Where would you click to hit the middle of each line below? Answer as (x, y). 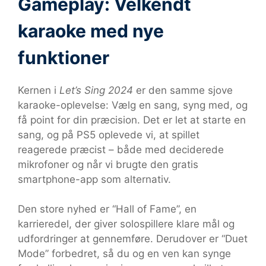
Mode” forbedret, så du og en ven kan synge (124, 254)
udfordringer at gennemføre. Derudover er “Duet (133, 239)
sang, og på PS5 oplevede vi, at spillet (109, 134)
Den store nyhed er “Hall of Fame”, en (107, 209)
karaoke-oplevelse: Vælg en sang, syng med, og (133, 105)
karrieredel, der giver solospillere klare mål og (126, 224)
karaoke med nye (91, 31)
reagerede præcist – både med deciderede (121, 149)
